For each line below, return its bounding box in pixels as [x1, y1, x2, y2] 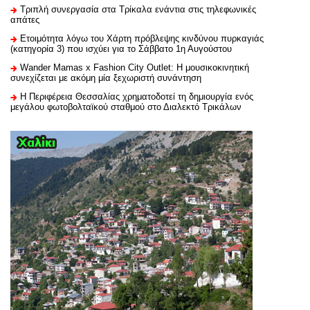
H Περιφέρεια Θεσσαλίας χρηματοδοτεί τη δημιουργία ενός [20, 91, 253, 102]
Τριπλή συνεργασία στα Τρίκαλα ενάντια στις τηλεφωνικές [20, 4, 256, 15]
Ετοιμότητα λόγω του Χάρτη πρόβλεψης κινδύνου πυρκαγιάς [20, 33, 264, 44]
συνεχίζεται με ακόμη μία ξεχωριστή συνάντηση [10, 73, 201, 84]
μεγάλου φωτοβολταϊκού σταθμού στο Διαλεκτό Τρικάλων [10, 102, 241, 113]
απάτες [10, 15, 39, 26]
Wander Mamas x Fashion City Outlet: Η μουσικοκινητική [20, 62, 249, 73]
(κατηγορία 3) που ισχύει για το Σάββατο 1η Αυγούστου [10, 44, 232, 55]
